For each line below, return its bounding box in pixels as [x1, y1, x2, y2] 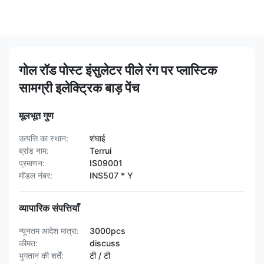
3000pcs [90, 226, 126, 236]
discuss [90, 238, 120, 248]
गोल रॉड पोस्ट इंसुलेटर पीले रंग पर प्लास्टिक [19, 62, 217, 78]
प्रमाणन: [19, 158, 45, 168]
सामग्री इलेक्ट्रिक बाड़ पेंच [19, 80, 140, 95]
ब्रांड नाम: [19, 146, 49, 156]
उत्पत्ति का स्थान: [19, 133, 68, 143]
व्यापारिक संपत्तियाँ [19, 202, 80, 214]
